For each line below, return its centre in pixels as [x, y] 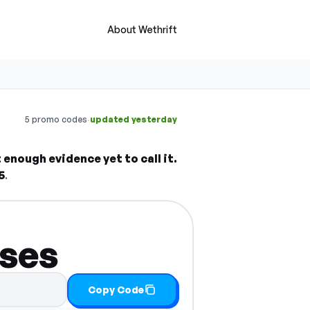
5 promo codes [56, 119]
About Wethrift [142, 29]
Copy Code [116, 289]
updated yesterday [134, 119]
